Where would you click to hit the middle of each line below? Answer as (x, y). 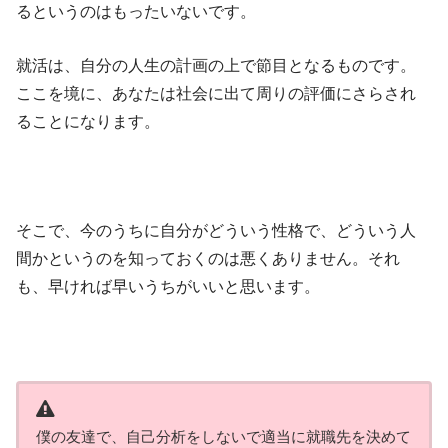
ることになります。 (88, 121)
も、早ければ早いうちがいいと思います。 (168, 285)
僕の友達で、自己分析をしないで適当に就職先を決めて (224, 437)
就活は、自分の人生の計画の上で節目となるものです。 (216, 65)
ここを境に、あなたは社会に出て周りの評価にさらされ (216, 93)
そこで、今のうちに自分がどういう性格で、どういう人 (216, 229)
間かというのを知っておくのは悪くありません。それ (208, 257)
